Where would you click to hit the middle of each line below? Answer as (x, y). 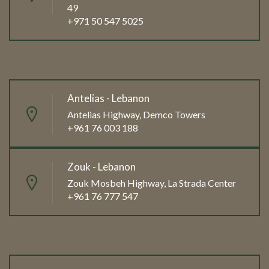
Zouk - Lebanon (101, 167)
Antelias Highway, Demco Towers (136, 115)
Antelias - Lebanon (108, 98)
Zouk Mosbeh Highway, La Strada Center (152, 183)
